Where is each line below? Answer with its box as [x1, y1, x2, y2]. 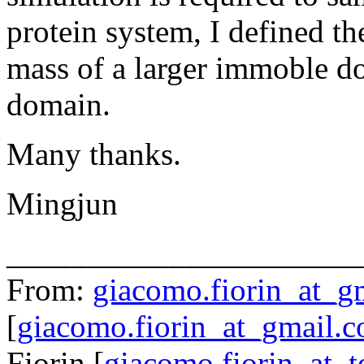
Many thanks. [6, 136, 181, 171]
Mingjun [6, 185, 118, 221]
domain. [6, 86, 110, 122]
